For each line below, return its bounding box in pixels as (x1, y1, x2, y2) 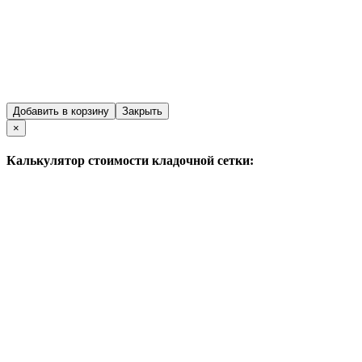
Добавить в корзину (13, 104, 109, 117)
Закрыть (122, 104, 162, 117)
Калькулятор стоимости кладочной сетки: (6, 154, 254, 168)
